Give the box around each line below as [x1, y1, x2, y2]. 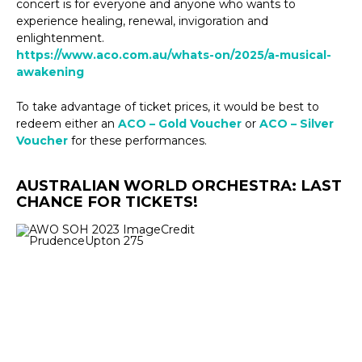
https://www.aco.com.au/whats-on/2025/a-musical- [16, 47, 331, 62]
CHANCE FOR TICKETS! [16, 192, 198, 211]
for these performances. [68, 133, 207, 149]
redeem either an [16, 116, 118, 132]
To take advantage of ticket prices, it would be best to [16, 99, 319, 115]
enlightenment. [16, 30, 104, 45]
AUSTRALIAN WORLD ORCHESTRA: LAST [16, 175, 342, 195]
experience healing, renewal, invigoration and [16, 13, 268, 28]
